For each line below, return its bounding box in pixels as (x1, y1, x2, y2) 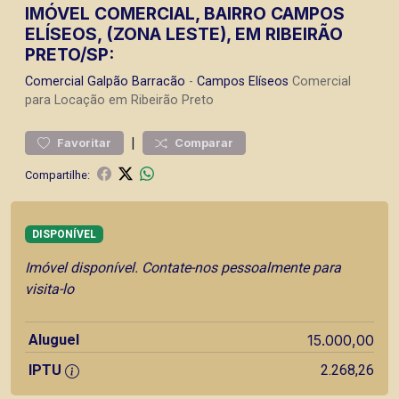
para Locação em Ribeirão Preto (25, 93, 214, 108)
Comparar (175, 136, 233, 150)
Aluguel (28, 331, 79, 349)
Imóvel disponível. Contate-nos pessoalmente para (25, 259, 341, 277)
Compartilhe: (25, 167, 90, 182)
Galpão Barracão (87, 74, 185, 89)
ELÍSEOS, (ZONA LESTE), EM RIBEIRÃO (25, 23, 343, 45)
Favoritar (57, 136, 111, 150)
